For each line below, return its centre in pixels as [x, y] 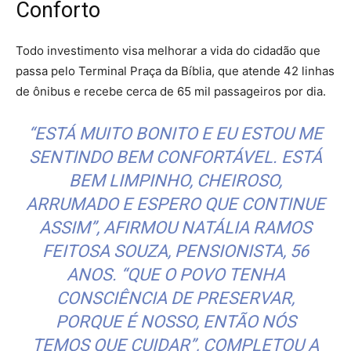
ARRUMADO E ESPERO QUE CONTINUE [175, 204]
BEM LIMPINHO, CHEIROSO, [175, 181]
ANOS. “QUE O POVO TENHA [175, 275]
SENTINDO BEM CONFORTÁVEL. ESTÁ [175, 157]
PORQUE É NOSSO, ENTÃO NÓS [175, 322]
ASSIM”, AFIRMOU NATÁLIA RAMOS [175, 228]
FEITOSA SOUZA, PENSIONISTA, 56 [175, 251]
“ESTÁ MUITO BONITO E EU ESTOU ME [175, 134]
